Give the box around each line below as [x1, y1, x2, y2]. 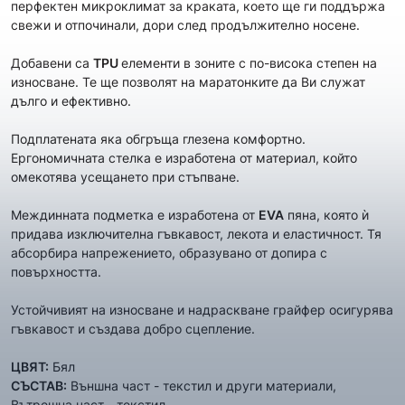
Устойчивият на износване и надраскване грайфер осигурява [11, 302, 393, 317]
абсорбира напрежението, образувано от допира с [11, 245, 327, 260]
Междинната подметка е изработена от [11, 207, 259, 222]
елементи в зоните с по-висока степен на [121, 55, 377, 71]
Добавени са [11, 55, 93, 71]
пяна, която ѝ [284, 207, 369, 222]
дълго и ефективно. [11, 93, 131, 108]
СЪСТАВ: [11, 378, 67, 393]
